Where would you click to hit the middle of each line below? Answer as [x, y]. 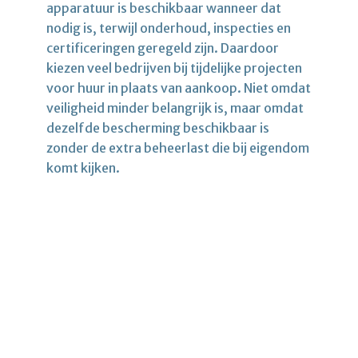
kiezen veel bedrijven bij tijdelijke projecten [174, 68]
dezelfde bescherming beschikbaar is [158, 127]
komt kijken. [83, 167]
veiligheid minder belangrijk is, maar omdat [175, 107]
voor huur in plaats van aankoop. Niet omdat [179, 88]
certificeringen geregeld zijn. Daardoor [163, 48]
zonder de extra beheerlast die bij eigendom [178, 147]
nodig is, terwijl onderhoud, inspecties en [169, 28]
